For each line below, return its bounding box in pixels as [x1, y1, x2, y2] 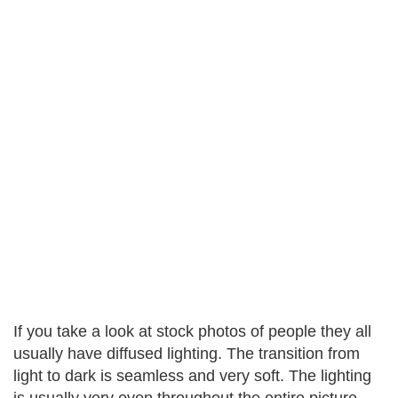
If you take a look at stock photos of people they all [13, 322, 371, 340]
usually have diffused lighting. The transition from [13, 345, 360, 362]
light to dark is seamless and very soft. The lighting [13, 367, 371, 385]
